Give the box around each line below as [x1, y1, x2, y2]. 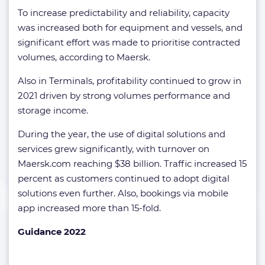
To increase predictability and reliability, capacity [18, 7, 230, 19]
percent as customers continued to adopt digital [18, 173, 230, 185]
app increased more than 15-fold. [18, 202, 161, 214]
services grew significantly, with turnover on [18, 143, 209, 155]
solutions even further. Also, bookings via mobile [18, 188, 228, 199]
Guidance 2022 [18, 226, 86, 238]
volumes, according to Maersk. [18, 51, 150, 63]
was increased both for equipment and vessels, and [18, 22, 243, 34]
